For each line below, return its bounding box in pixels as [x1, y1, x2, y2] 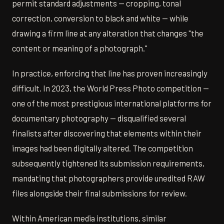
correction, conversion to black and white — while [12, 13, 188, 23]
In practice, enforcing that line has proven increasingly [12, 68, 207, 78]
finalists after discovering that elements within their [12, 128, 201, 138]
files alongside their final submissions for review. [12, 188, 187, 198]
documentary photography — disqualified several [12, 113, 186, 123]
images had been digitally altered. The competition [12, 143, 193, 153]
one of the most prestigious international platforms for [12, 98, 211, 108]
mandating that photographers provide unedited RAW [12, 173, 205, 183]
